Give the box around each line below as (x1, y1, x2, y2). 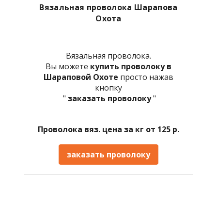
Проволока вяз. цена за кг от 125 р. (38, 124, 179, 135)
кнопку (95, 82, 122, 93)
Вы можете (46, 61, 90, 72)
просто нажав (120, 71, 173, 82)
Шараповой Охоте (44, 71, 120, 82)
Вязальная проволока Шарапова (39, 1, 178, 13)
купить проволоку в (90, 61, 171, 72)
